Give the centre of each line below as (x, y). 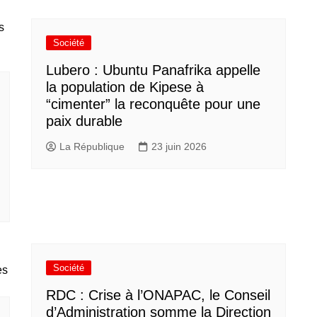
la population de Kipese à (125, 87)
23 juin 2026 (179, 146)
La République (92, 146)
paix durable (84, 121)
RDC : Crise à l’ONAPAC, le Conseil (158, 295)
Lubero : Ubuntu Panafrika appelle (153, 70)
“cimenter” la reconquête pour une (153, 104)
